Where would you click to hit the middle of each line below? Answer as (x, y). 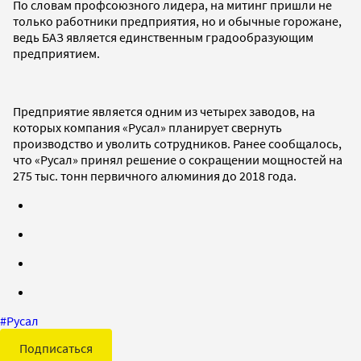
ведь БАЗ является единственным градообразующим (163, 37)
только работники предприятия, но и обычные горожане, (177, 21)
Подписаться (56, 348)
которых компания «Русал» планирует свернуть (147, 127)
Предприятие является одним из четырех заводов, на (164, 111)
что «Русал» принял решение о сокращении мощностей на (178, 159)
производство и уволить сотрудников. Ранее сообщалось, (177, 143)
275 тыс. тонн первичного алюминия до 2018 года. (155, 175)
